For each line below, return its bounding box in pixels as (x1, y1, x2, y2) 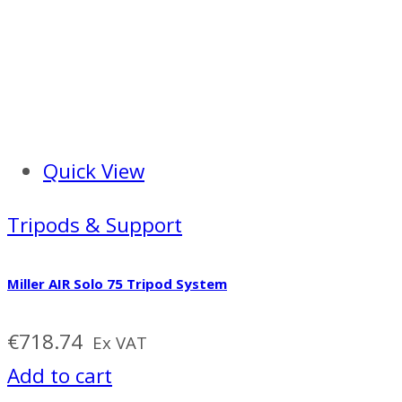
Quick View (43, 156, 144, 185)
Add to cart (7, 361, 112, 389)
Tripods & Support (7, 211, 182, 239)
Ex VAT (92, 330, 147, 354)
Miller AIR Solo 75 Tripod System (7, 274, 227, 293)
